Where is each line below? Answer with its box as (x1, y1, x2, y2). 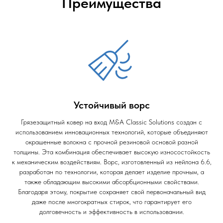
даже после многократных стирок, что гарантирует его (31, 198, 192, 206)
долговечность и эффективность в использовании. (39, 208, 184, 216)
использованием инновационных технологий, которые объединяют (15, 128, 208, 136)
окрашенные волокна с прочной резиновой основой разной (25, 138, 198, 146)
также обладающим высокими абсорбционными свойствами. (24, 178, 199, 186)
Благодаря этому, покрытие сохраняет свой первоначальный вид (17, 188, 206, 196)
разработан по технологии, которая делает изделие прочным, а (19, 168, 204, 176)
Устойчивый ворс (73, 99, 150, 111)
